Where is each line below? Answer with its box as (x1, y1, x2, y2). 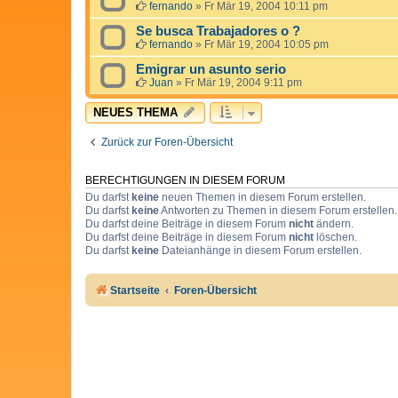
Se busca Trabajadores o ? (136, 23, 300, 38)
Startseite (110, 283, 160, 297)
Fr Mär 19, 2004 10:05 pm (204, 37, 329, 51)
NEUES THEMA (93, 105, 178, 119)
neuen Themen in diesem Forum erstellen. (159, 190, 366, 203)
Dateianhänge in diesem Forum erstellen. (159, 243, 362, 257)
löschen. (314, 230, 357, 243)
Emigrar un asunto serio (136, 61, 286, 76)
